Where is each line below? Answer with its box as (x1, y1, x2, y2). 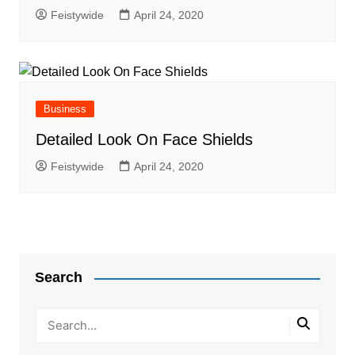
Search (34, 269, 82, 286)
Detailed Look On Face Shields (35, 131, 253, 149)
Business (43, 103, 86, 116)
